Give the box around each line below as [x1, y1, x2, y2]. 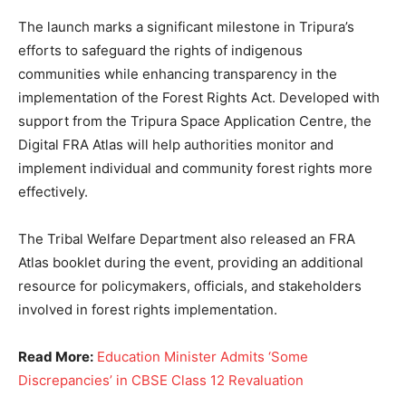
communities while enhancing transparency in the [18, 64, 337, 82]
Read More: [18, 347, 93, 365]
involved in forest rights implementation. [18, 300, 277, 318]
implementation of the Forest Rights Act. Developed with [18, 88, 380, 106]
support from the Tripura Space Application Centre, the [18, 111, 372, 130]
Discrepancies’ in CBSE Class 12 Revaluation [18, 371, 304, 389]
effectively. [18, 182, 88, 200]
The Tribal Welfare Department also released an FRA [18, 229, 355, 247]
